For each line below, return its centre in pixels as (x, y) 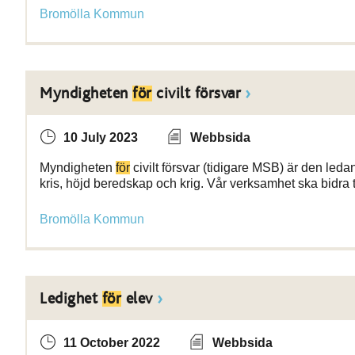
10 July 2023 (101, 137)
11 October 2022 (112, 343)
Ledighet (71, 299)
